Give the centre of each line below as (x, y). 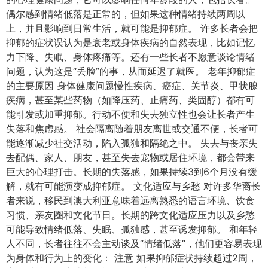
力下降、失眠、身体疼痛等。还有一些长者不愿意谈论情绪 (130, 57)
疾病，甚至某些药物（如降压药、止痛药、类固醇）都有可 (130, 100)
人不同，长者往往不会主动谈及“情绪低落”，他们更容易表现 (134, 243)
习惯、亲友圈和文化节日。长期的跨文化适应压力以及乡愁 (130, 214)
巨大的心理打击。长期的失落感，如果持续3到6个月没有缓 (132, 171)
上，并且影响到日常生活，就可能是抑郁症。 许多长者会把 (132, 28)
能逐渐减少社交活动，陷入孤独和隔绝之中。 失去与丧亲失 (132, 143)
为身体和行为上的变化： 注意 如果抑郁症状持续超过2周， (132, 258)
